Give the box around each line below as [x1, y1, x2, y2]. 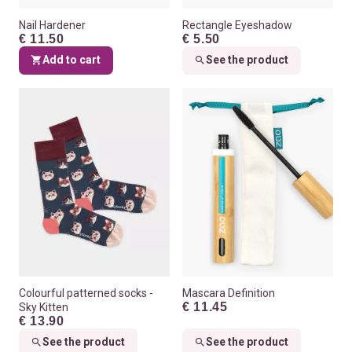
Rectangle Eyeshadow [182, 18, 292, 31]
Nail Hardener [19, 18, 86, 31]
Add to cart [42, 53, 101, 67]
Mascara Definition [182, 286, 275, 299]
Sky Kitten [19, 300, 68, 313]
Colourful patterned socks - [19, 286, 153, 299]
